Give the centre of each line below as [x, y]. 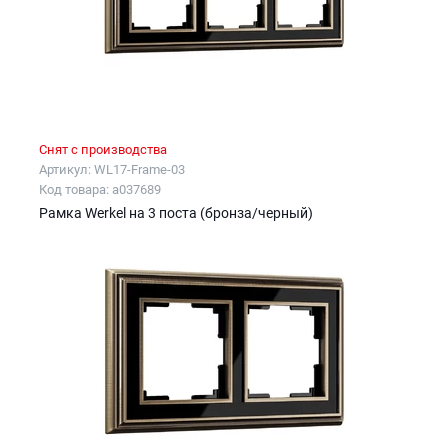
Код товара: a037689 [100, 190]
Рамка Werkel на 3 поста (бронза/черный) [176, 213]
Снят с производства [103, 150]
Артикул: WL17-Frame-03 [112, 170]
